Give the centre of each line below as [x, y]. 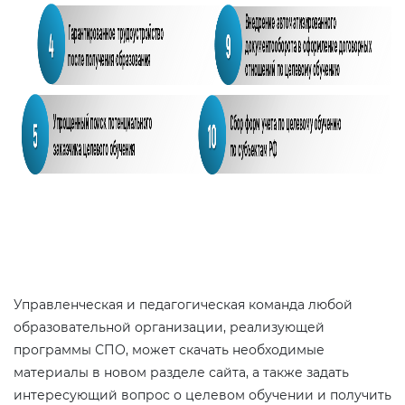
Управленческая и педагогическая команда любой [183, 305]
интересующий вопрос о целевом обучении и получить [202, 395]
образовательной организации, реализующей [169, 327]
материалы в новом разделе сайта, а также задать [181, 372]
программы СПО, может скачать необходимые [169, 350]
